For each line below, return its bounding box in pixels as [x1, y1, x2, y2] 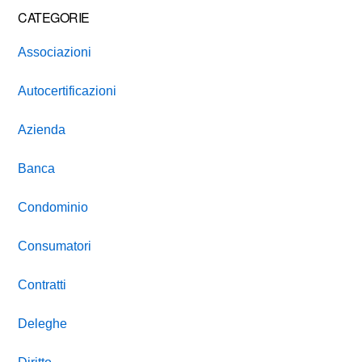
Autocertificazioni [18, 84, 117, 99]
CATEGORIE [18, 8, 90, 27]
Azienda [18, 123, 66, 137]
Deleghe [18, 317, 68, 331]
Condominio [18, 200, 89, 215]
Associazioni [18, 45, 92, 60]
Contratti [18, 278, 67, 293]
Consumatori [18, 239, 92, 254]
